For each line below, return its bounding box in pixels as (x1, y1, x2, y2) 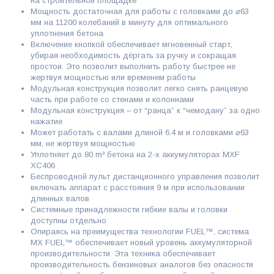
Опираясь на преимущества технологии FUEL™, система (30, 227, 249, 237)
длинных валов (30, 194, 89, 204)
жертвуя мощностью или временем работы (30, 73, 196, 83)
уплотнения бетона (30, 29, 103, 39)
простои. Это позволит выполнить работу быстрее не (30, 62, 235, 72)
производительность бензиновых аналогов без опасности (30, 260, 253, 270)
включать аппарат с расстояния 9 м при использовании (30, 183, 245, 193)
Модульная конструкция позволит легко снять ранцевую (30, 84, 248, 94)
